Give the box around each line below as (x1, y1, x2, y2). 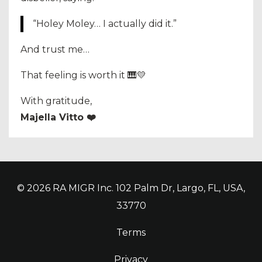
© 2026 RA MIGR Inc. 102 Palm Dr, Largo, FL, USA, (17, 182, 245, 194)
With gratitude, (20, 95, 92, 106)
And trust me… (20, 43, 89, 55)
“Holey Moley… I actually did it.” (33, 18, 177, 29)
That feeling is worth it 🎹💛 (20, 69, 146, 81)
